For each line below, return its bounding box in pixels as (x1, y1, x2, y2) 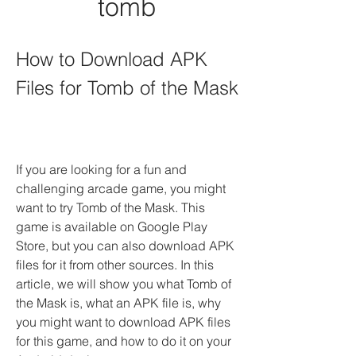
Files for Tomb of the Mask (16, 76, 238, 99)
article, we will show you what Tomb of (16, 276, 231, 292)
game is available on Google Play (16, 219, 207, 234)
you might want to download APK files (16, 314, 230, 330)
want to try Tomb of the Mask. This (16, 199, 205, 215)
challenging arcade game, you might (16, 180, 226, 196)
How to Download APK (16, 48, 207, 71)
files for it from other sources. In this (16, 257, 214, 273)
